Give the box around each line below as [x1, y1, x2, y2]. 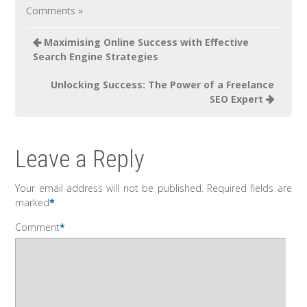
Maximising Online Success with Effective [44, 36, 249, 49]
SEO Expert [209, 93, 263, 106]
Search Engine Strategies [33, 50, 159, 64]
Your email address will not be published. [15, 182, 204, 195]
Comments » [26, 4, 84, 18]
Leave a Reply [15, 145, 145, 174]
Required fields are [206, 182, 292, 195]
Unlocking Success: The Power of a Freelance [50, 78, 274, 92]
